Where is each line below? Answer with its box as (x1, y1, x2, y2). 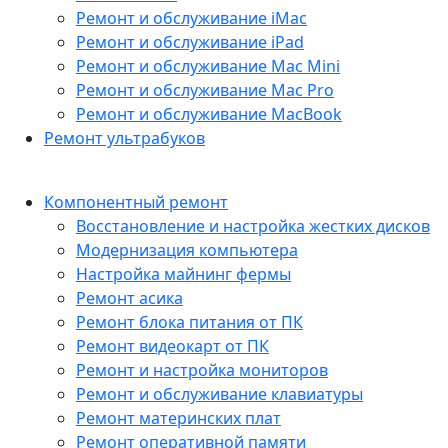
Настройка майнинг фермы (76, 263, 291, 285)
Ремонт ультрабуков (44, 127, 205, 149)
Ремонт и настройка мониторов (76, 359, 328, 381)
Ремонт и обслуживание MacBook (76, 103, 342, 125)
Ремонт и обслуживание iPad (76, 31, 304, 53)
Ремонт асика (76, 287, 183, 309)
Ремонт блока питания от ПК (76, 311, 303, 333)
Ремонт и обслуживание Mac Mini (76, 55, 340, 77)
